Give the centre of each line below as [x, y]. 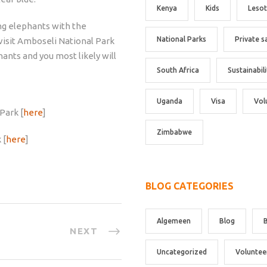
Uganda [170, 101]
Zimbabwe [174, 132]
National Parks [181, 39]
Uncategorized [182, 252]
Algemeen [174, 221]
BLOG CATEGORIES [190, 186]
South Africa [178, 70]
